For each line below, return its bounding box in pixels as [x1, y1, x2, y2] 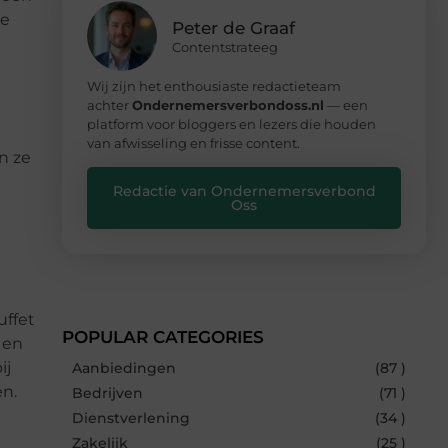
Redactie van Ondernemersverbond [112, 181, 376, 200]
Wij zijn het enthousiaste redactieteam [87, 77, 341, 94]
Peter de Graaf [172, 17, 295, 38]
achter [87, 96, 132, 113]
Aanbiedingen [72, 358, 176, 377]
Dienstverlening [72, 408, 190, 427]
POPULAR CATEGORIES [62, 326, 264, 347]
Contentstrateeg [172, 38, 278, 55]
